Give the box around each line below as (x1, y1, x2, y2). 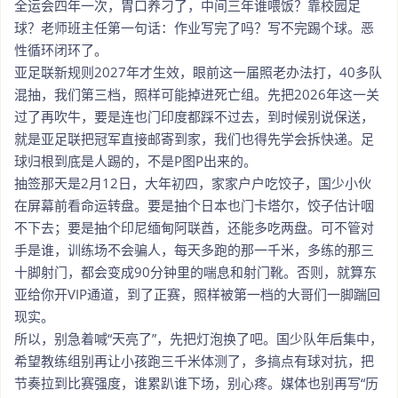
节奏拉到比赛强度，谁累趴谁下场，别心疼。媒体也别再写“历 (14, 373, 378, 392)
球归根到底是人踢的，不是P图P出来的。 (14, 151, 257, 170)
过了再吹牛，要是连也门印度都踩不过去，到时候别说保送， (14, 107, 374, 125)
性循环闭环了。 (14, 40, 107, 59)
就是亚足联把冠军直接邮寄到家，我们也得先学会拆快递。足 (14, 129, 374, 147)
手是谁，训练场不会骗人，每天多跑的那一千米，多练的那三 (14, 240, 374, 259)
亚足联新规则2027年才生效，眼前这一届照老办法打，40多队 (14, 62, 382, 81)
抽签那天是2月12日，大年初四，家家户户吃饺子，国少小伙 (14, 173, 371, 192)
